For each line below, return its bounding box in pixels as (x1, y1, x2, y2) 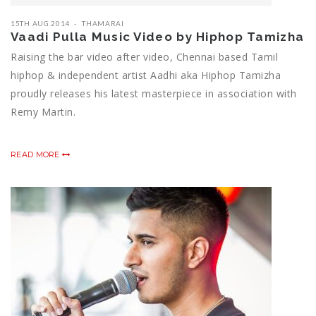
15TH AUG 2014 (11, 19, 71, 28)
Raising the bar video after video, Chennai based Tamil (11, 50, 278, 64)
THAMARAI (82, 19, 124, 28)
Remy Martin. (11, 105, 75, 119)
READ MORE (11, 150, 62, 160)
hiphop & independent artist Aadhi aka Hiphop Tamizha (11, 68, 281, 83)
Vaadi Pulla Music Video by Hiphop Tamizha (11, 30, 305, 44)
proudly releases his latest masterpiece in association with (11, 87, 297, 101)
